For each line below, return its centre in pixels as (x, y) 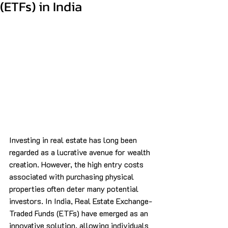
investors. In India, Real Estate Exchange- (81, 201)
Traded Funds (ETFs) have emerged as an (80, 213)
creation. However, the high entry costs (77, 164)
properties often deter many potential (75, 188)
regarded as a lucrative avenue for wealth (81, 152)
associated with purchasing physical (73, 176)
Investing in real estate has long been (74, 139)
